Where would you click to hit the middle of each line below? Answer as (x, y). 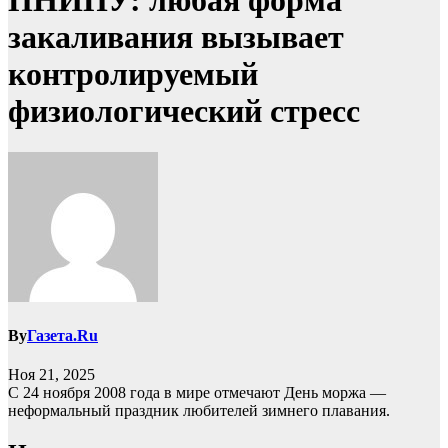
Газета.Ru (62, 336)
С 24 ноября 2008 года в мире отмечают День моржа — (197, 393)
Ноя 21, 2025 (51, 375)
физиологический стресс (184, 111)
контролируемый (133, 74)
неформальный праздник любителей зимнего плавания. (199, 411)
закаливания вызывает (176, 37)
